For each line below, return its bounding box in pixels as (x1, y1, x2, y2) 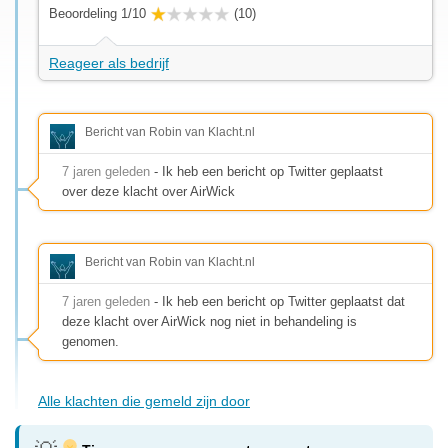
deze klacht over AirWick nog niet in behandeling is (62, 313, 357, 329)
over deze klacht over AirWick (62, 183, 235, 199)
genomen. (62, 333, 119, 349)
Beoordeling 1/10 (49, 5, 146, 21)
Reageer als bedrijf (49, 54, 169, 71)
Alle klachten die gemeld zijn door (38, 392, 250, 409)
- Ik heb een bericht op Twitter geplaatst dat (150, 293, 405, 309)
